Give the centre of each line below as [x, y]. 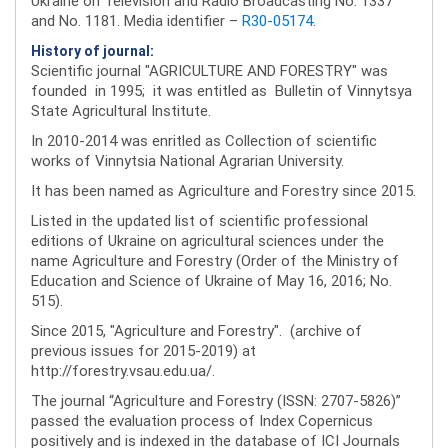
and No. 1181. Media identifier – [136, 21]
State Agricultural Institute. [121, 111]
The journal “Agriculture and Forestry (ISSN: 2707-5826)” [216, 401]
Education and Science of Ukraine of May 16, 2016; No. [211, 281]
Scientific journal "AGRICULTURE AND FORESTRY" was [209, 71]
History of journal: [92, 51]
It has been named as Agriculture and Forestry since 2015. [223, 191]
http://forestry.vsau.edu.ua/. [123, 371]
